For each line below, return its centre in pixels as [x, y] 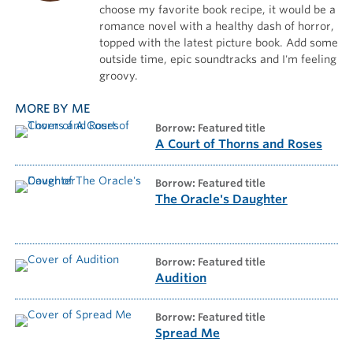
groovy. [118, 75]
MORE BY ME [52, 109]
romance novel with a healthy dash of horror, [216, 26]
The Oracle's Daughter [221, 200]
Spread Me [187, 334]
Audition [180, 279]
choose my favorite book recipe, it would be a [217, 9]
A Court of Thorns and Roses [238, 145]
